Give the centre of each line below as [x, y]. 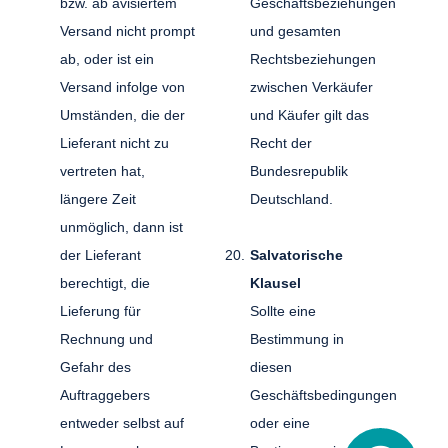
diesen [270, 366]
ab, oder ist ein [107, 58]
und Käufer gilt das [309, 114]
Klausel [275, 282]
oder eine [279, 422]
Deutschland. [293, 198]
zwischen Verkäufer [311, 86]
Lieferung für [101, 310]
